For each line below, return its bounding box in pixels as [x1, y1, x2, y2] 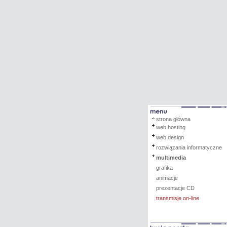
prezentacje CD [156, 185, 195, 191]
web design [156, 134, 184, 140]
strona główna [156, 116, 191, 122]
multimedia [156, 155, 186, 161]
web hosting [156, 124, 185, 130]
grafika [156, 165, 173, 171]
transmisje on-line [156, 195, 199, 201]
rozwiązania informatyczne [156, 144, 222, 150]
